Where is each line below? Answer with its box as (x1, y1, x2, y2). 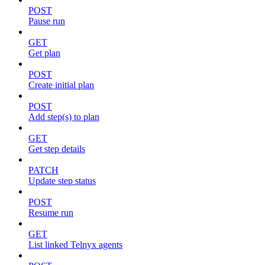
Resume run (28, 208, 73, 218)
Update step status (28, 176, 96, 186)
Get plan (28, 48, 60, 58)
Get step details (28, 144, 85, 154)
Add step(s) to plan (28, 112, 99, 122)
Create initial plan (28, 80, 94, 90)
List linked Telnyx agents (28, 240, 122, 250)
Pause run (28, 16, 65, 26)
